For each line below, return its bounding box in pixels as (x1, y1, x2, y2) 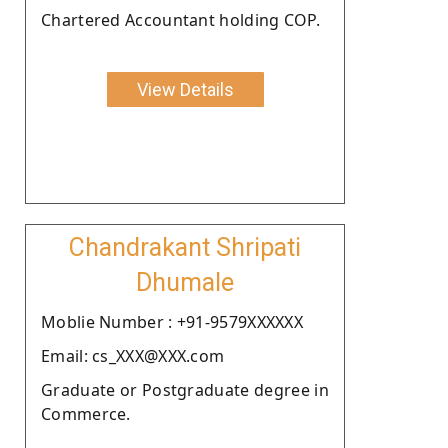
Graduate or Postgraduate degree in (41, 378, 329, 401)
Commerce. (41, 402, 131, 425)
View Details (136, 78, 234, 100)
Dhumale (136, 267, 234, 297)
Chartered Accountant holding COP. (41, 8, 320, 31)
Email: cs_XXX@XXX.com (41, 344, 225, 367)
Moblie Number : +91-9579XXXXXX (41, 310, 303, 333)
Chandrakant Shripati (69, 232, 301, 262)
